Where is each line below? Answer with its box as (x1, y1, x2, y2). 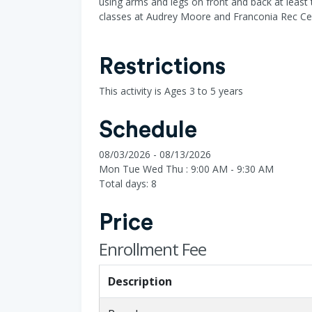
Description (108, 273, 172, 289)
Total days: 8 (99, 176, 157, 190)
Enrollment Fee (99, 237, 206, 260)
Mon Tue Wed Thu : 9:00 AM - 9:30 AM (99, 162, 274, 175)
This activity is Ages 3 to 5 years (99, 84, 243, 97)
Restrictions (99, 54, 226, 78)
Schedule (99, 118, 197, 141)
